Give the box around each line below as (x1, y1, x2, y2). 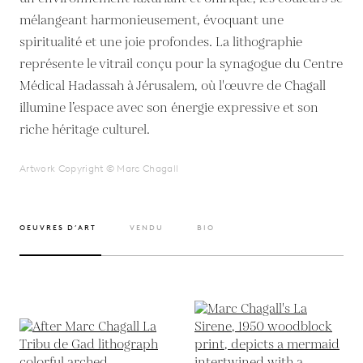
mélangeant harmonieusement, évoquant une (19, 11, 284, 30)
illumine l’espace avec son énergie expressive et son (19, 98, 318, 117)
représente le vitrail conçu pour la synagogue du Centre (19, 54, 343, 74)
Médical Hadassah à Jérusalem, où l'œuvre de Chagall (19, 76, 326, 96)
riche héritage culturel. (19, 120, 150, 139)
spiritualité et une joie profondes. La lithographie (19, 32, 302, 52)
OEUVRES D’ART (19, 222, 96, 232)
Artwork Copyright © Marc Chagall (19, 161, 179, 174)
